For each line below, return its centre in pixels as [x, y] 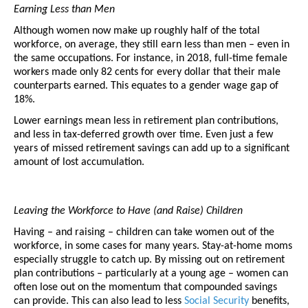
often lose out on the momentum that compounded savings [145, 288]
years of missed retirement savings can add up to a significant [152, 149]
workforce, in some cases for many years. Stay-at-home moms [153, 246]
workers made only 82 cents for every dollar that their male [147, 73]
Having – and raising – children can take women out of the [144, 233]
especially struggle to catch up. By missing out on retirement [149, 260]
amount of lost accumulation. [80, 163]
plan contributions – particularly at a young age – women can [151, 274]
